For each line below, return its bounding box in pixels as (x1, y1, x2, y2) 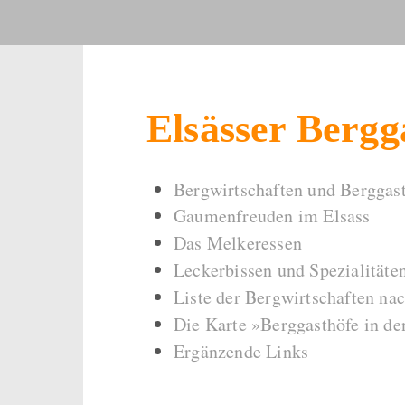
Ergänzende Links (174, 339, 309, 363)
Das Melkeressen (174, 231, 302, 255)
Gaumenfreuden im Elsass (174, 203, 371, 228)
